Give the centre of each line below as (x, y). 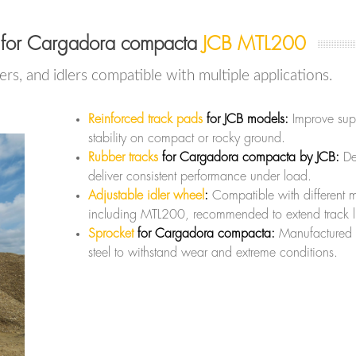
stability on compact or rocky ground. (187, 138)
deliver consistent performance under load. (200, 176)
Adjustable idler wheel (146, 195)
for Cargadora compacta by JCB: (249, 157)
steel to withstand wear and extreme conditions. (213, 252)
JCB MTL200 (254, 43)
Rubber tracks (123, 157)
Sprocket (111, 233)
